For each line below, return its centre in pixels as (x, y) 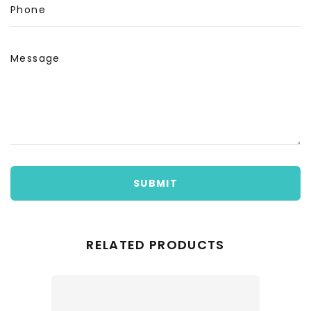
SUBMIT (155, 184)
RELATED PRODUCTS (155, 245)
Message (35, 59)
